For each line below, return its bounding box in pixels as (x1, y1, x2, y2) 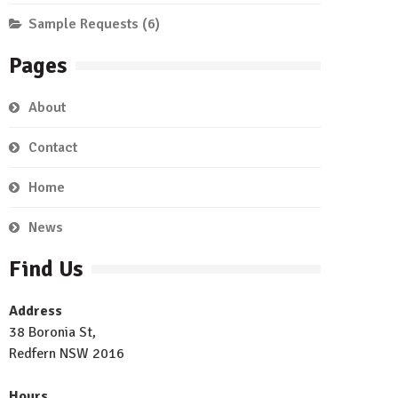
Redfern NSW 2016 (9, 345, 124, 362)
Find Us (9, 255, 83, 283)
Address (9, 302, 62, 320)
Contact (28, 139, 77, 156)
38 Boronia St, (9, 323, 96, 341)
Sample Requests (28, 15, 139, 33)
